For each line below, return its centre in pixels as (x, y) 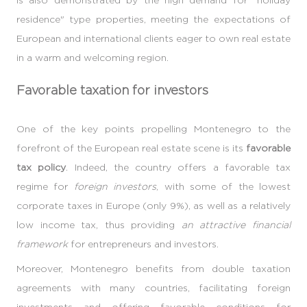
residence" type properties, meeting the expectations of (153, 19)
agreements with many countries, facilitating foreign (153, 287)
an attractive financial (236, 224)
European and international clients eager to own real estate (153, 38)
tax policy (41, 167)
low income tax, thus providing (99, 224)
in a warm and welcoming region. (93, 57)
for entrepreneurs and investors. (143, 243)
